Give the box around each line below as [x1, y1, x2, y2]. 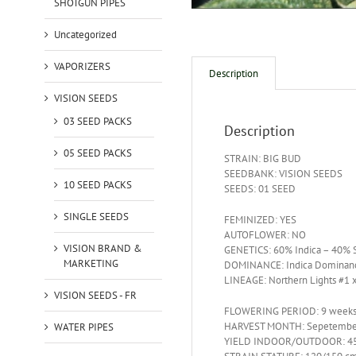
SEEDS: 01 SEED [223, 182, 296, 196]
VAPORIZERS [53, 59, 110, 73]
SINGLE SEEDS [63, 209, 129, 223]
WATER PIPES [53, 319, 114, 334]
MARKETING [63, 256, 118, 270]
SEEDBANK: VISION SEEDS [223, 167, 342, 181]
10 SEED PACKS [63, 177, 132, 192]
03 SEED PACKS [63, 114, 132, 128]
